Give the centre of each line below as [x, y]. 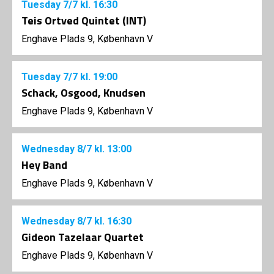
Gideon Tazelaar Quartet [83, 237]
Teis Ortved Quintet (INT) [84, 21]
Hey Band [44, 165]
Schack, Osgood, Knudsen [83, 93]
